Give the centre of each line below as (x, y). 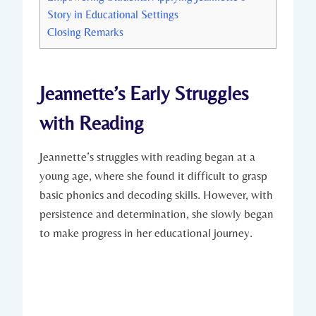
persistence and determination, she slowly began (157, 213)
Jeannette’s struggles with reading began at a (147, 156)
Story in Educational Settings (113, 14)
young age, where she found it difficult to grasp (153, 175)
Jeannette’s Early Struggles (144, 93)
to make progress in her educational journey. (146, 232)
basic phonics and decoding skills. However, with (156, 194)
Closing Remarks (85, 32)
